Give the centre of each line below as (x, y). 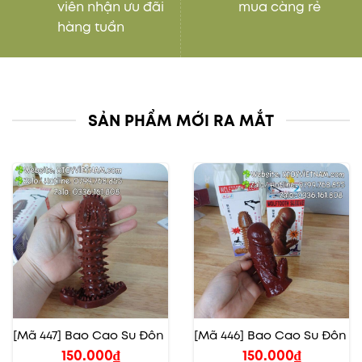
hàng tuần (91, 27)
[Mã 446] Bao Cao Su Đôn (270, 335)
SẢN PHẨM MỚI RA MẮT (181, 120)
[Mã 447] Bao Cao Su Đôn (88, 335)
